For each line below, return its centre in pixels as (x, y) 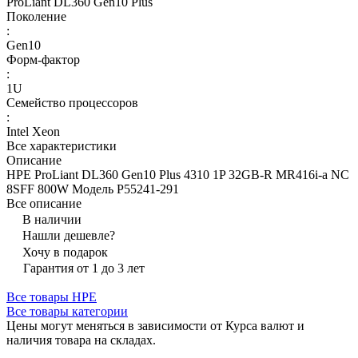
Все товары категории (67, 312)
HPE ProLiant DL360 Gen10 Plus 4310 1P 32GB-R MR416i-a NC (178, 175)
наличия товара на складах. (81, 340)
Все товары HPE (52, 297)
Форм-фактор (43, 60)
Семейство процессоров (72, 103)
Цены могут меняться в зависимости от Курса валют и (155, 326)
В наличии (52, 220)
